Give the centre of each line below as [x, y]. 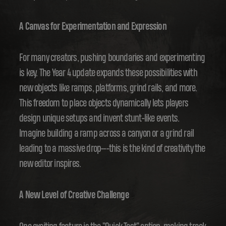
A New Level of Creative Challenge [74, 196]
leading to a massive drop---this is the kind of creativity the [112, 149]
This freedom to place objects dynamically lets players [104, 104]
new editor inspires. [50, 164]
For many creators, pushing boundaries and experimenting [112, 59]
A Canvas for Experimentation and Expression [93, 27]
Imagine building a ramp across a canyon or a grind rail [107, 134]
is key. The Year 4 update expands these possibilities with [108, 74]
